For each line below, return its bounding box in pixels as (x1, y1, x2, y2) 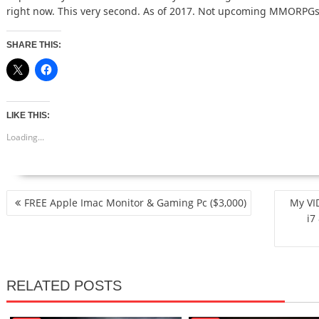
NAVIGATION (6, 205, 92, 221)
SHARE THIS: (6, 40, 61, 50)
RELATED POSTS (6, 278, 122, 293)
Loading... (6, 131, 44, 143)
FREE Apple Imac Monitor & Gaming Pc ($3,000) (24, 196, 246, 209)
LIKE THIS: (6, 110, 50, 120)
